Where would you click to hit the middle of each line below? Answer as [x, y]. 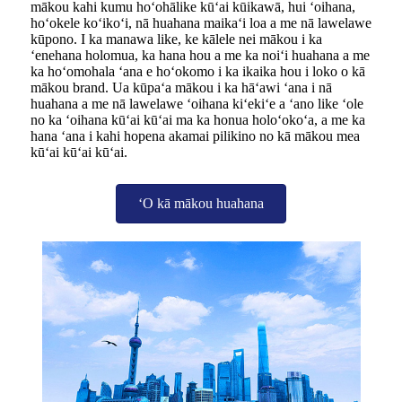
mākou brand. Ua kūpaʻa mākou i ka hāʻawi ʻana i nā [181, 87]
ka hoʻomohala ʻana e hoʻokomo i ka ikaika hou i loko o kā [198, 71]
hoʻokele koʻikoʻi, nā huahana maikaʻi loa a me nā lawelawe [201, 22]
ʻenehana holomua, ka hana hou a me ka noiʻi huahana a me [200, 55]
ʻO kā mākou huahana [201, 203]
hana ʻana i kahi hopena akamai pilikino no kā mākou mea [195, 135]
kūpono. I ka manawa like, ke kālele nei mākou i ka [176, 39]
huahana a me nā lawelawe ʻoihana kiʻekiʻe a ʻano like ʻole [197, 103]
